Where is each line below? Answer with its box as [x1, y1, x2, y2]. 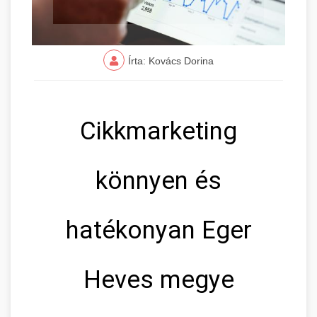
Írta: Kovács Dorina [128, 54, 214, 67]
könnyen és [96, 166, 221, 195]
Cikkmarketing [80, 116, 237, 146]
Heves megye [83, 265, 234, 294]
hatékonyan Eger [65, 215, 252, 245]
